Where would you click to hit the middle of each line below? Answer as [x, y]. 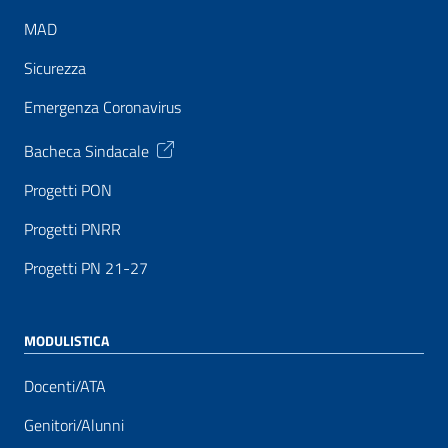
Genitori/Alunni [74, 425]
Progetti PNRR [72, 229]
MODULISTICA [66, 341]
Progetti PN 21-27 [86, 268]
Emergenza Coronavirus [102, 107]
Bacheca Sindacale [86, 150]
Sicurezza [55, 68]
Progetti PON [68, 190]
